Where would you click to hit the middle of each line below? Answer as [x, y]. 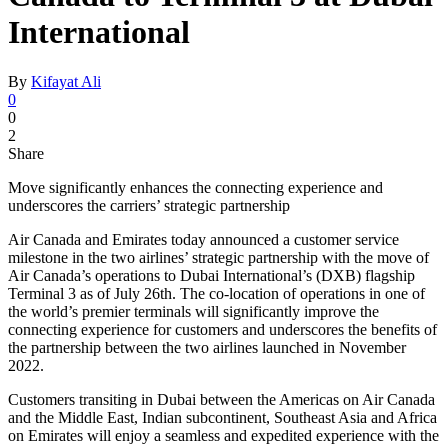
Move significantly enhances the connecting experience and [195, 187]
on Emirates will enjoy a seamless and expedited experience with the [223, 435]
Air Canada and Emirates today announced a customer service [203, 239]
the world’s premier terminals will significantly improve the [193, 311]
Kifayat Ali [66, 81]
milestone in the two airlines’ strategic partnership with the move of [218, 257]
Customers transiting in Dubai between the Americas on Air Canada [221, 399]
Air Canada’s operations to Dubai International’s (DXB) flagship [211, 275]
